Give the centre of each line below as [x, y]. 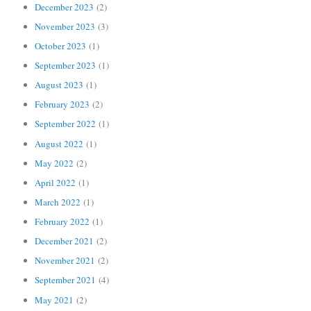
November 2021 [65, 261]
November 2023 [65, 26]
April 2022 [56, 182]
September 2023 [66, 66]
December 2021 [65, 241]
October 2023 [61, 45]
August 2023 [59, 85]
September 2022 [66, 124]
